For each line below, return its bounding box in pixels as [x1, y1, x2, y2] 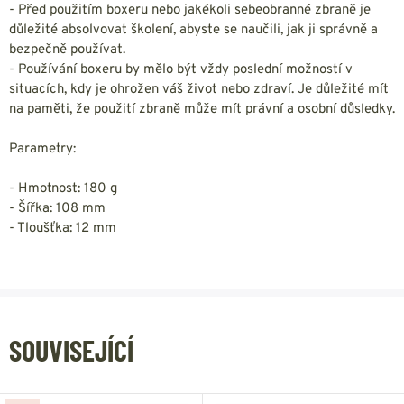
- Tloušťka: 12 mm [9, 220, 116, 237]
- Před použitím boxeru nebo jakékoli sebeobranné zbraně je [9, 2, 371, 19]
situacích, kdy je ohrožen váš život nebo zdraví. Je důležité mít [9, 81, 389, 98]
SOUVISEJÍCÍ [9, 333, 133, 367]
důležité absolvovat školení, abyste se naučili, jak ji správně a [9, 22, 378, 39]
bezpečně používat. [9, 41, 125, 59]
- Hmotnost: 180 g [9, 180, 117, 197]
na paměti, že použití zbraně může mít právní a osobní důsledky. [9, 101, 395, 118]
